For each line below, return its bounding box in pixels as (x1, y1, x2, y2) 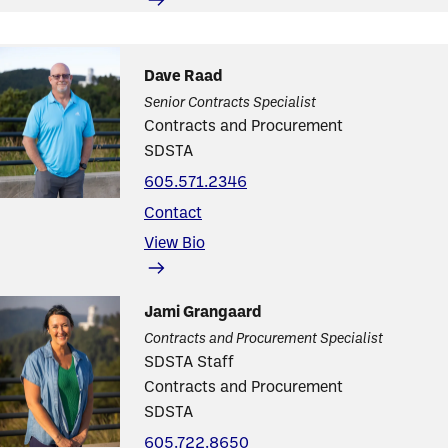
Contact (144, 206, 202, 222)
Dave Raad (144, 69, 222, 85)
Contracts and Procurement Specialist (144, 332, 383, 347)
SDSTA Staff (144, 355, 234, 371)
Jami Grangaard (144, 305, 261, 321)
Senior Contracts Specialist (144, 96, 316, 111)
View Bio (144, 236, 205, 252)
